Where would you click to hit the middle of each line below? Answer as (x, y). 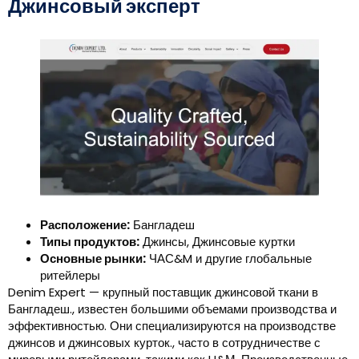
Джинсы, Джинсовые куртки (217, 242)
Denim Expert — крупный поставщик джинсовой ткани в (163, 292)
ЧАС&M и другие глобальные (229, 259)
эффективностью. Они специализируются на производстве (172, 326)
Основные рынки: (93, 259)
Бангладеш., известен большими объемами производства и (172, 309)
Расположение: (85, 225)
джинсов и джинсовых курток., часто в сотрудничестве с (164, 343)
